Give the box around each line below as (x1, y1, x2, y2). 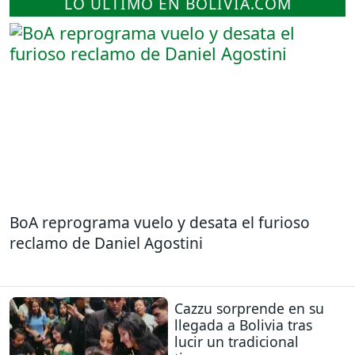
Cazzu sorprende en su (174, 299, 324, 319)
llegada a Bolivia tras (174, 315, 312, 335)
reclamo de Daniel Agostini (10, 231, 203, 254)
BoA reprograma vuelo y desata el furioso (10, 211, 310, 233)
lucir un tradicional (174, 332, 299, 352)
